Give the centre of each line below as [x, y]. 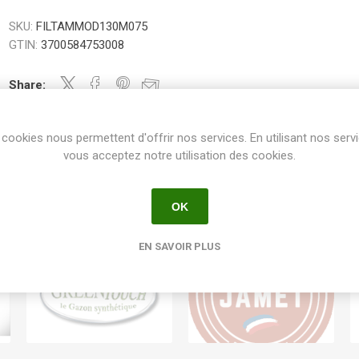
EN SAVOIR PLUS [179, 246]
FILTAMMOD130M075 [92, 26]
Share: [28, 85]
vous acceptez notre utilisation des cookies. [179, 155]
